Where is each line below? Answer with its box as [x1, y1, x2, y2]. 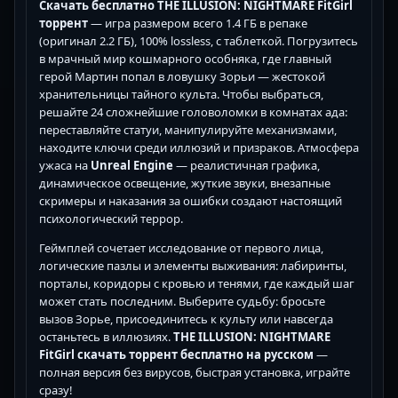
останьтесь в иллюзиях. [39, 328, 173, 345]
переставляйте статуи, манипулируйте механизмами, [39, 121, 337, 138]
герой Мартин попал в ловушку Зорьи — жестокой [39, 68, 325, 84]
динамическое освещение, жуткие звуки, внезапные [39, 174, 330, 191]
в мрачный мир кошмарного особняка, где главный [39, 50, 331, 67]
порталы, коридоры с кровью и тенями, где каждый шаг [39, 275, 354, 291]
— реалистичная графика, [173, 156, 320, 173]
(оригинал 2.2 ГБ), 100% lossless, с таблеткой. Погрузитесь [39, 32, 358, 49]
